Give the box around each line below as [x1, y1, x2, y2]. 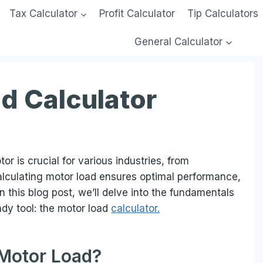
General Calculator [134, 35, 222, 48]
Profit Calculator [99, 8, 176, 20]
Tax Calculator [9, 8, 77, 20]
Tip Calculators [187, 8, 258, 20]
